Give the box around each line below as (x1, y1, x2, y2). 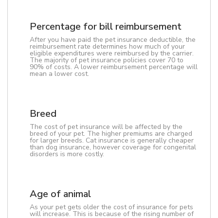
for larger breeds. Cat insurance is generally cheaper (30, 136, 194, 145)
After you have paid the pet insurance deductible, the (30, 35, 196, 44)
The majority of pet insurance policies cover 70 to (30, 55, 183, 65)
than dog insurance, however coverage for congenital (30, 143, 196, 152)
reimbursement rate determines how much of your (30, 42, 185, 51)
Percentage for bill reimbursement (30, 20, 182, 33)
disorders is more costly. (30, 149, 104, 159)
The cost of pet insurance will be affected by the (30, 122, 182, 131)
